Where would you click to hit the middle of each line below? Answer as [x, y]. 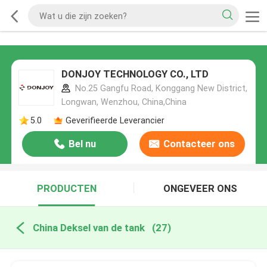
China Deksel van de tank [89, 227]
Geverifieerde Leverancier [115, 120]
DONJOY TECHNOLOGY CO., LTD [135, 74]
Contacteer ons [199, 144]
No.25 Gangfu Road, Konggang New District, [160, 89]
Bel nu [82, 144]
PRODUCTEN [66, 189]
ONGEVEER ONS [201, 189]
